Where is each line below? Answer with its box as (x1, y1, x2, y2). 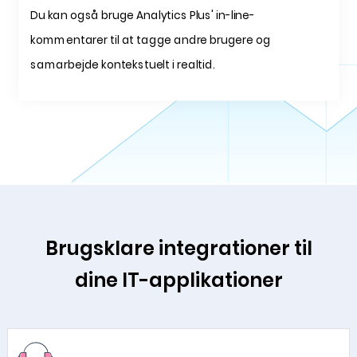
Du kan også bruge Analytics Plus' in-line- (29, 6, 255, 23)
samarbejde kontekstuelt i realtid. (29, 57, 215, 73)
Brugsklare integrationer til (45, 235, 312, 261)
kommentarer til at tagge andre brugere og (29, 32, 271, 48)
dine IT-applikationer (74, 267, 283, 293)
